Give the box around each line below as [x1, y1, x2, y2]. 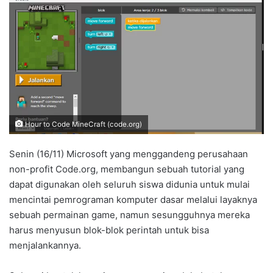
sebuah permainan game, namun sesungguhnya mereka [9, 208, 250, 221]
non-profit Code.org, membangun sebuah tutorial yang [9, 163, 244, 175]
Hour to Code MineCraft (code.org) [23, 119, 142, 129]
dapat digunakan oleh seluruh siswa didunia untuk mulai [9, 178, 250, 190]
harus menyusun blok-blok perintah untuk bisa [9, 224, 209, 236]
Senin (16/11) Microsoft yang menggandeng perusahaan [9, 147, 248, 160]
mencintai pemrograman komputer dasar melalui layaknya [9, 193, 257, 205]
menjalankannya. [9, 239, 81, 251]
